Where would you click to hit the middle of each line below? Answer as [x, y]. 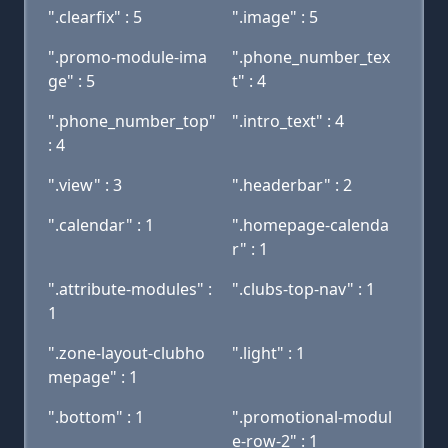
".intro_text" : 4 [288, 121]
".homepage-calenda [310, 225]
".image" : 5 [275, 17]
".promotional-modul [312, 417]
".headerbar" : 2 [292, 185]
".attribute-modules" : [130, 289]
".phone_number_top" [132, 121]
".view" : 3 [85, 185]
